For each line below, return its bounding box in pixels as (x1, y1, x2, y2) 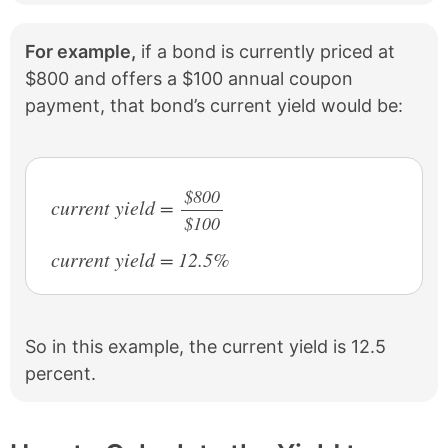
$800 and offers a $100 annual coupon (25, 68, 353, 89)
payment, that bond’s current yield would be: (25, 95, 403, 116)
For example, (25, 41, 136, 62)
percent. (25, 362, 96, 384)
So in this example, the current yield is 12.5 (25, 335, 386, 357)
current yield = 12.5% (51, 245, 229, 272)
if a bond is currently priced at (136, 41, 395, 62)
